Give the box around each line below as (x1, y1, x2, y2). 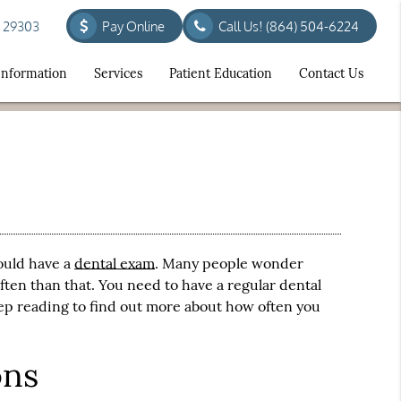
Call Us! (218, 18, 267, 35)
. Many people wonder (155, 253, 304, 272)
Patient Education (169, 65, 273, 81)
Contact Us (299, 65, 364, 81)
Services (94, 65, 143, 81)
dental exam (74, 253, 156, 272)
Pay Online (102, 18, 166, 35)
